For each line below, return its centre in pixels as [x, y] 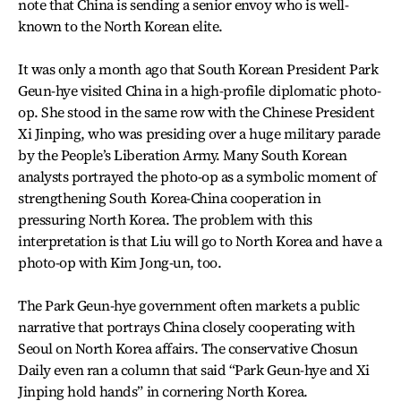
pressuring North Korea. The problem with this [165, 219]
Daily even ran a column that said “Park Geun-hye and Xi [194, 370]
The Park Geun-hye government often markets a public [189, 305]
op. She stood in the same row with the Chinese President [196, 112]
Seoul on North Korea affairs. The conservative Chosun [188, 348]
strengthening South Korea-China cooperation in [170, 198]
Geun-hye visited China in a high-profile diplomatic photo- [200, 90]
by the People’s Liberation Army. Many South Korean [183, 155]
